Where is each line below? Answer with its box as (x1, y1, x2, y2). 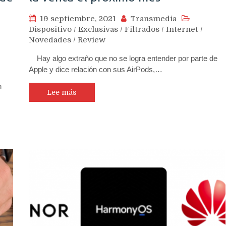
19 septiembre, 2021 (40, 14, 116, 24)
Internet (166, 25, 198, 34)
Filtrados (125, 25, 159, 34)
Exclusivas (78, 25, 118, 34)
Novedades (29, 35, 71, 45)
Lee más (47, 88, 77, 97)
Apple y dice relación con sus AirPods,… (29, 65, 162, 74)
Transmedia (131, 14, 177, 24)
